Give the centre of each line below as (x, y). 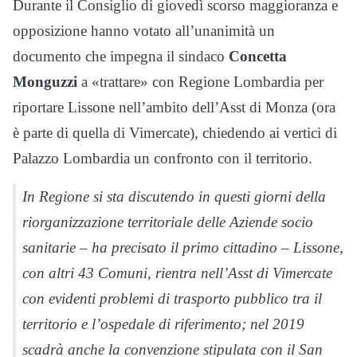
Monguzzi (45, 82)
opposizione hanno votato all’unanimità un (144, 31)
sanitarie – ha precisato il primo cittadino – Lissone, (183, 248)
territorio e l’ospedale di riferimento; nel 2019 (163, 324)
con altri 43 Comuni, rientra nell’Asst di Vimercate (177, 273)
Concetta (258, 57)
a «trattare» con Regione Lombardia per (200, 82)
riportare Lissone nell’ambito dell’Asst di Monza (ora (174, 108)
